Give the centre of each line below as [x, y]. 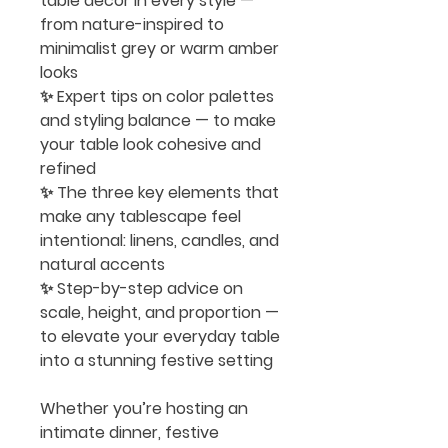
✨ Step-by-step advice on [141, 288]
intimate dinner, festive [129, 432]
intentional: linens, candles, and [159, 240]
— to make [233, 120]
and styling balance [115, 120]
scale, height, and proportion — [159, 312]
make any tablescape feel [140, 216]
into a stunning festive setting [156, 360]
